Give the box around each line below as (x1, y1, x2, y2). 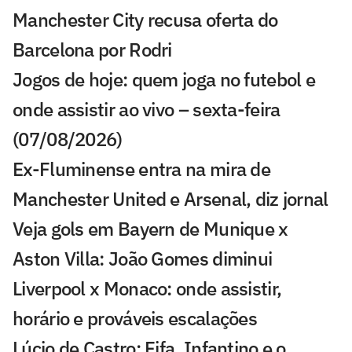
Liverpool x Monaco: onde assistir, (13, 275, 282, 301)
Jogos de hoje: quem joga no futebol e (13, 66, 316, 92)
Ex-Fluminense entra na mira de (13, 156, 270, 181)
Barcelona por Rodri (13, 36, 172, 62)
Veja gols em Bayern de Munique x (13, 215, 288, 241)
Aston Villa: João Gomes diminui (13, 245, 273, 271)
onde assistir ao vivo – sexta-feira (13, 96, 280, 122)
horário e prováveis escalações (13, 305, 257, 331)
